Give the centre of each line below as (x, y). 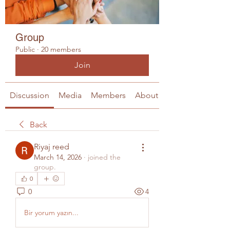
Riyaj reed (52, 147)
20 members (61, 49)
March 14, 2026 (58, 157)
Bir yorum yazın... (51, 212)
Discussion (30, 95)
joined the (104, 157)
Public (25, 49)
